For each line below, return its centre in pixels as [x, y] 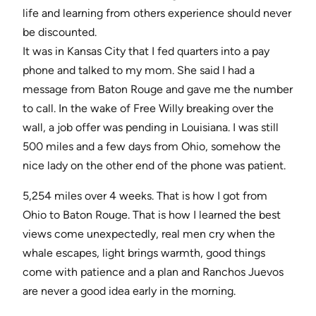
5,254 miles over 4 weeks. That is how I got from [145, 196]
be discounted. [60, 32]
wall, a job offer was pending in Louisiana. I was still [151, 128]
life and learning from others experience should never [157, 13]
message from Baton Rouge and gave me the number [158, 90]
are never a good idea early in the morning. [129, 291]
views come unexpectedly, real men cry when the [149, 234]
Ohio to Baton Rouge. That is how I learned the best [152, 215]
